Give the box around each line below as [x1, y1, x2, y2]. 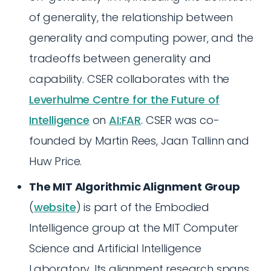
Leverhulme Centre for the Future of [29, 92, 220, 107]
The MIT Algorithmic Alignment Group [29, 179, 240, 194]
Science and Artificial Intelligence [29, 241, 201, 256]
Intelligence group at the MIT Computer [29, 220, 239, 235]
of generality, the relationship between [29, 10, 233, 25]
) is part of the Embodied [76, 200, 210, 215]
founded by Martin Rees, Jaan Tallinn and [29, 133, 249, 148]
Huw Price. [29, 154, 82, 169]
